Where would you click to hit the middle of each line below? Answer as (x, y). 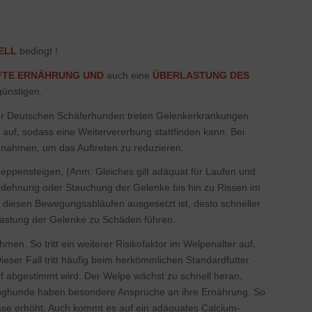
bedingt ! (37, 50)
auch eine (128, 75)
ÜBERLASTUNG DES (201, 75)
